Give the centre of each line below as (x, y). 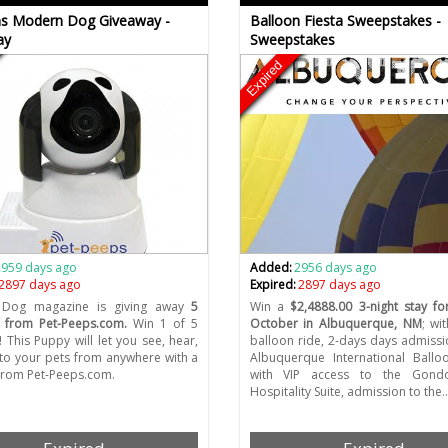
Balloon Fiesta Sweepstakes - (345, 21)
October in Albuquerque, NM (335, 324)
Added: (270, 268)
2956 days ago (335, 268)
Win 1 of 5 (166, 324)
